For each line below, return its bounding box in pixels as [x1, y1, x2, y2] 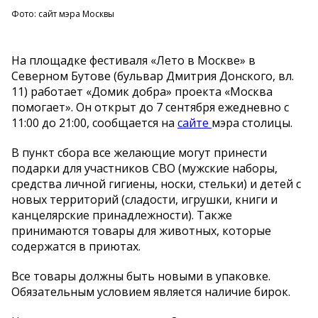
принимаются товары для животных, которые [11, 223, 271, 239]
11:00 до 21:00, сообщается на [11, 115, 177, 131]
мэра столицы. [212, 115, 295, 131]
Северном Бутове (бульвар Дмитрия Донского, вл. [11, 68, 294, 84]
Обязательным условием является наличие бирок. [11, 284, 293, 300]
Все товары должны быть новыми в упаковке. [11, 268, 270, 285]
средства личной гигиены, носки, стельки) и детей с [11, 176, 301, 192]
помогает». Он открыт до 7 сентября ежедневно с [11, 99, 289, 116]
